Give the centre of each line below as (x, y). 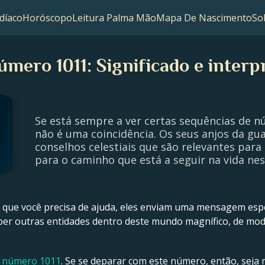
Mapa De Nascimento (204, 18)
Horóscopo (47, 18)
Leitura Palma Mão (114, 18)
